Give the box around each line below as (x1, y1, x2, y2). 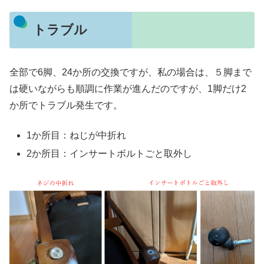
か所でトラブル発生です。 (9, 100, 123, 111)
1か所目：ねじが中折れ (27, 130, 127, 140)
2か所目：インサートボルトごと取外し (27, 148, 193, 159)
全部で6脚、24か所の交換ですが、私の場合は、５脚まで (9, 67, 252, 78)
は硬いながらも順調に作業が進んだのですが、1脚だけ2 (9, 84, 246, 94)
